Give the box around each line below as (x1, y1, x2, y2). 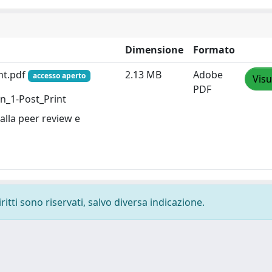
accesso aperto (32, 70, 86, 81)
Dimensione (125, 42, 183, 56)
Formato (193, 42, 235, 56)
